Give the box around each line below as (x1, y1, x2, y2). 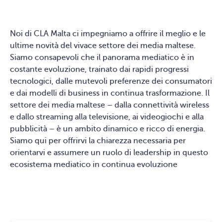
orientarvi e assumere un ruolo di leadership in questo (10, 148, 208, 157)
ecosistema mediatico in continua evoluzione (10, 160, 177, 169)
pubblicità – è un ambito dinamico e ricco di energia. (10, 124, 205, 133)
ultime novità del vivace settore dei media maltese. (10, 41, 196, 50)
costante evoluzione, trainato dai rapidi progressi (10, 65, 189, 74)
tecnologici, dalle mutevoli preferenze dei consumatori (10, 77, 212, 86)
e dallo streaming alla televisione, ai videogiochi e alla (10, 112, 204, 121)
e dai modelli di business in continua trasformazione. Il (10, 89, 210, 98)
